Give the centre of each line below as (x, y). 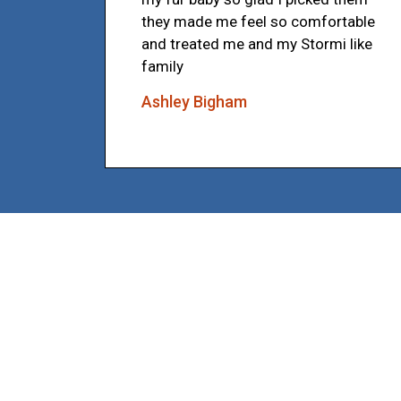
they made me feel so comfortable (258, 21)
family (162, 66)
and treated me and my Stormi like (257, 43)
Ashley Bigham (194, 101)
